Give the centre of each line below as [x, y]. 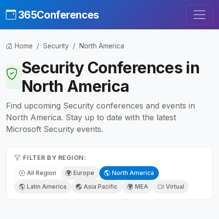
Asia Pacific [101, 187]
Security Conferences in [110, 68]
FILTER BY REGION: [55, 158]
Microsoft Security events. [55, 129]
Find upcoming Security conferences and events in [100, 106]
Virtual [175, 187]
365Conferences [58, 15]
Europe [84, 173]
